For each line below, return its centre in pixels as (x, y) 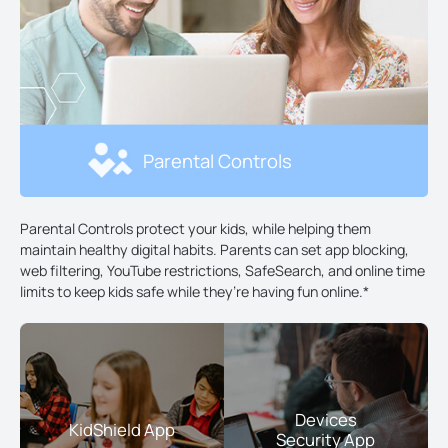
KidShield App (121, 429)
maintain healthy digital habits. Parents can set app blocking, (214, 250)
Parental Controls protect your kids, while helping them (195, 229)
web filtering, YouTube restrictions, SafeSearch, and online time (222, 271)
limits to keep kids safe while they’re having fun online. (191, 292)
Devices (325, 419)
